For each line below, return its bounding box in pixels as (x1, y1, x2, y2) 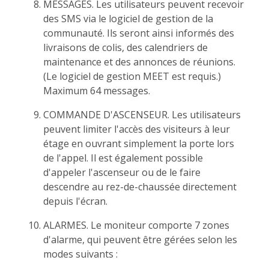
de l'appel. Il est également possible (43, 151, 203, 165)
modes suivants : (43, 247, 118, 261)
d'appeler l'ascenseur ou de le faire (43, 165, 201, 179)
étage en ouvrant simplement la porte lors (43, 136, 234, 150)
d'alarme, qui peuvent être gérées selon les (43, 232, 237, 246)
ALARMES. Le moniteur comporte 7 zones (43, 218, 229, 232)
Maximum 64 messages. (43, 83, 150, 97)
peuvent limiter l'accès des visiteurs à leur (43, 122, 230, 136)
